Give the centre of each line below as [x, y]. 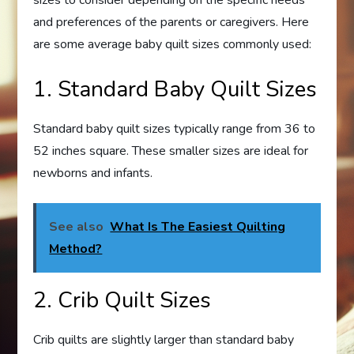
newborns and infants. [93, 173]
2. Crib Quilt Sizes [122, 301]
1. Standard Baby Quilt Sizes [175, 90]
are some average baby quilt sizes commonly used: [173, 45]
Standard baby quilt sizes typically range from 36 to [175, 129]
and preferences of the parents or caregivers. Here [171, 23]
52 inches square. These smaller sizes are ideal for [171, 151]
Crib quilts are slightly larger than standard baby [164, 340]
